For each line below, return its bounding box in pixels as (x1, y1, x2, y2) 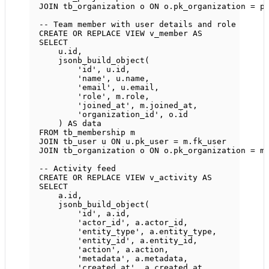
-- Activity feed (39, 164, 116, 174)
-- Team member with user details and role (39, 20, 236, 29)
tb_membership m (58, 128, 135, 138)
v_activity (150, 173, 198, 183)
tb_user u (58, 137, 111, 147)
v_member (150, 29, 188, 38)
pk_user (135, 137, 169, 147)
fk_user (193, 137, 226, 147)
